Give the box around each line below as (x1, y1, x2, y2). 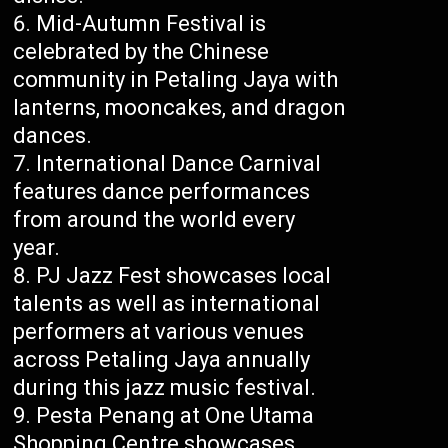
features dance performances (13, 179, 311, 205)
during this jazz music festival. (13, 375, 317, 401)
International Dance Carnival (36, 151, 322, 177)
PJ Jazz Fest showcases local (36, 263, 332, 289)
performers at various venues (13, 319, 305, 345)
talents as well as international (13, 291, 321, 317)
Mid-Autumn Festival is (36, 11, 267, 37)
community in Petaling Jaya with (13, 67, 339, 93)
